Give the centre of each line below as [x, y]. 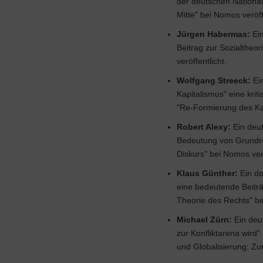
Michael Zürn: [204, 220]
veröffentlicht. [202, 61]
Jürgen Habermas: [213, 34]
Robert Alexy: [204, 127]
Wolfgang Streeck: [214, 80]
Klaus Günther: [207, 173]
